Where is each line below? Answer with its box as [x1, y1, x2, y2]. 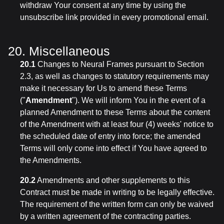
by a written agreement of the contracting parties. [20, 212, 191, 220]
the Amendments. [20, 156, 81, 164]
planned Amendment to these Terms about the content [20, 108, 210, 116]
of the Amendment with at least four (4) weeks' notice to [20, 120, 213, 128]
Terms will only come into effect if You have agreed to [20, 144, 207, 152]
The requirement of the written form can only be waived [20, 200, 213, 208]
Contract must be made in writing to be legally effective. [20, 188, 214, 196]
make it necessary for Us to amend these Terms [20, 84, 187, 92]
